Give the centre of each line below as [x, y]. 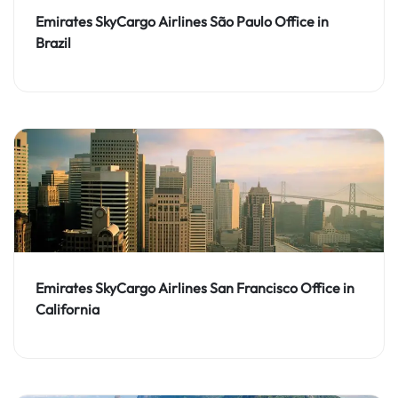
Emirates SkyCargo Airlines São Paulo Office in [182, 21]
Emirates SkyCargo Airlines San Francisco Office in [195, 288]
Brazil [53, 42]
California [68, 310]
